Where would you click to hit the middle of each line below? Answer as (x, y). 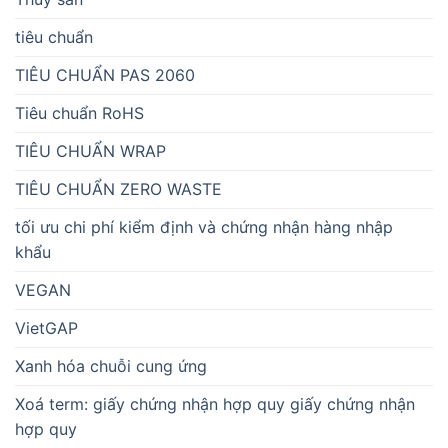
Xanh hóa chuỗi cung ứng (111, 366)
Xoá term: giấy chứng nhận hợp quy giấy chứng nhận (215, 404)
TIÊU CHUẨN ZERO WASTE (118, 189)
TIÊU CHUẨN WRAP (90, 151)
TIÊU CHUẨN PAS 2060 (105, 75)
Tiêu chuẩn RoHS (79, 113)
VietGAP (46, 328)
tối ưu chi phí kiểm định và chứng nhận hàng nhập (204, 227)
